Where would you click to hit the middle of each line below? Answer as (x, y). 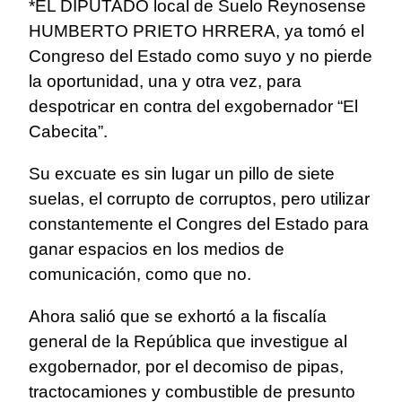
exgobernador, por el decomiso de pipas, (186, 367)
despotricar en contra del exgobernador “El (193, 107)
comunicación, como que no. (140, 275)
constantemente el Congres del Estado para (199, 224)
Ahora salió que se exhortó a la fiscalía (178, 317)
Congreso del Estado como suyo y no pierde (201, 57)
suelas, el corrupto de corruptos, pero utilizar (199, 199)
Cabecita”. (68, 132)
